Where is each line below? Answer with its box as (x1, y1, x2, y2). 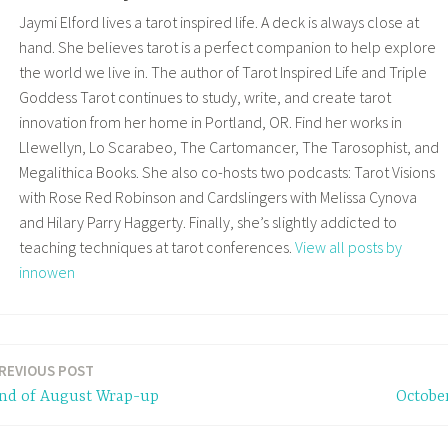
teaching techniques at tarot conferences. (18, 237, 295, 258)
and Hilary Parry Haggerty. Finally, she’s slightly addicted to (18, 212, 397, 233)
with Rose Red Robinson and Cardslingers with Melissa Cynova (18, 187, 417, 208)
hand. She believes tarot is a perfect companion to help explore (18, 37, 436, 58)
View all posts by (294, 237, 402, 258)
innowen (18, 262, 75, 283)
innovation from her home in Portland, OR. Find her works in (18, 112, 402, 133)
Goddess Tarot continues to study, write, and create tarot (18, 87, 391, 108)
